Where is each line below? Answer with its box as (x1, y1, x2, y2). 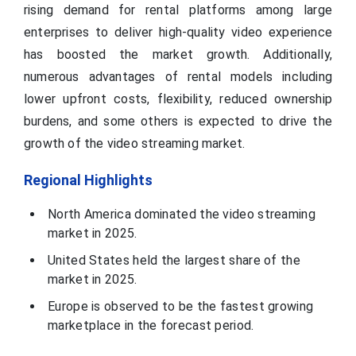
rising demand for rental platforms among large (24, 2, 332, 17)
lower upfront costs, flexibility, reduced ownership (24, 91, 332, 106)
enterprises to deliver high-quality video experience (24, 24, 332, 40)
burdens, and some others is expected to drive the (24, 113, 332, 129)
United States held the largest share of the (48, 252, 300, 268)
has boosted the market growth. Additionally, (24, 46, 332, 62)
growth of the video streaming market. (24, 135, 249, 151)
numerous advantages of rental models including (24, 68, 332, 84)
